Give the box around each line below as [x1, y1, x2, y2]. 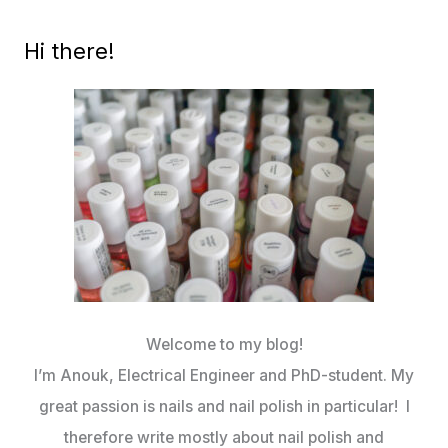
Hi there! [23, 38, 115, 65]
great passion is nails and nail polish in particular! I [38, 397, 410, 417]
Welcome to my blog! [145, 335, 303, 355]
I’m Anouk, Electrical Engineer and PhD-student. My [34, 366, 414, 386]
